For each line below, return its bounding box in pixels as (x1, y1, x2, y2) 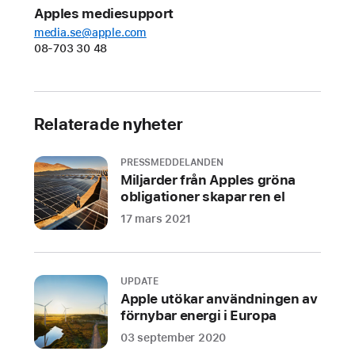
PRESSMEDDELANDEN (120, 156, 223, 168)
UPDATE (120, 275, 159, 287)
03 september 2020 (120, 330, 227, 344)
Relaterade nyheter (33, 113, 184, 134)
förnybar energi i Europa (120, 307, 277, 323)
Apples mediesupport (33, 5, 174, 21)
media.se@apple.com (33, 25, 147, 39)
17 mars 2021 (120, 212, 192, 225)
